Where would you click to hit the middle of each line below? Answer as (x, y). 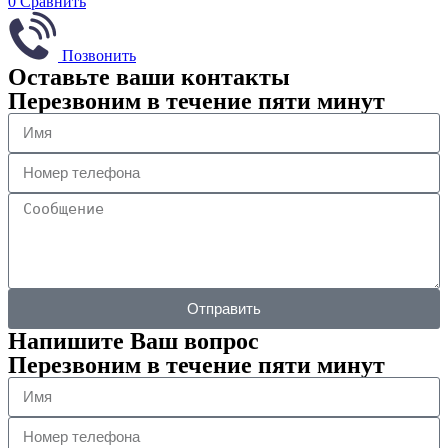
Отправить (224, 309)
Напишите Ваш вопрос (133, 340)
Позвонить (99, 55)
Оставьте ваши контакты (149, 76)
